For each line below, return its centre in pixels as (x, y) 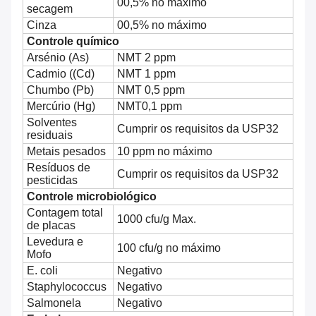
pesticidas (52, 181)
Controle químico (73, 42)
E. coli (42, 271)
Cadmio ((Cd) (61, 74)
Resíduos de (59, 168)
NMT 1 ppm (146, 74)
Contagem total (65, 213)
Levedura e (55, 242)
